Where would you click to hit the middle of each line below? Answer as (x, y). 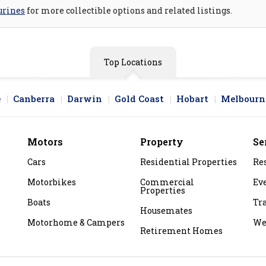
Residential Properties (189, 162)
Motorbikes (52, 182)
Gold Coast (139, 99)
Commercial (167, 182)
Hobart (192, 99)
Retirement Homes (181, 231)
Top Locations (133, 62)
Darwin (85, 99)
